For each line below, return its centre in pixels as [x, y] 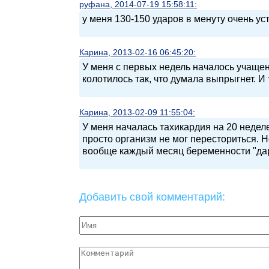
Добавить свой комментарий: [152, 197]
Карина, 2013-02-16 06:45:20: [138, 52]
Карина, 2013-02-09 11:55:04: [137, 112]
